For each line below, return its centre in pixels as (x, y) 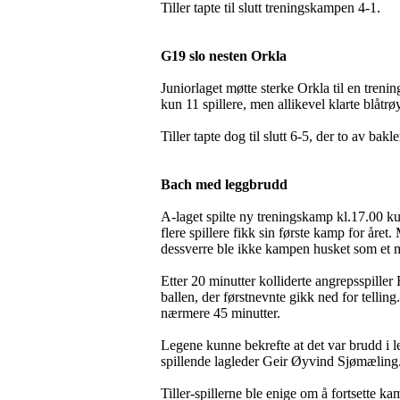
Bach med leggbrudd (224, 184)
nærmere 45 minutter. (221, 313)
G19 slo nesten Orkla (224, 56)
